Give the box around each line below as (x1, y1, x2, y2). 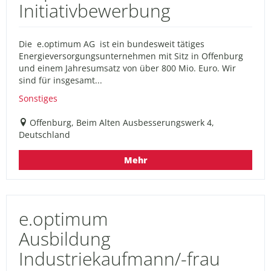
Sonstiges (19, 92, 57, 104)
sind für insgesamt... (19, 74, 102, 86)
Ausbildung (19, 226, 111, 251)
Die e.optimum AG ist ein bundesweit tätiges (19, 38, 204, 50)
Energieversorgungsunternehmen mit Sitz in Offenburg (19, 50, 243, 62)
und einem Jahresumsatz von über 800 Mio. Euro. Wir (19, 62, 236, 74)
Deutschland (19, 128, 70, 140)
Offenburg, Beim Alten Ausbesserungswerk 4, (30, 116, 214, 128)
